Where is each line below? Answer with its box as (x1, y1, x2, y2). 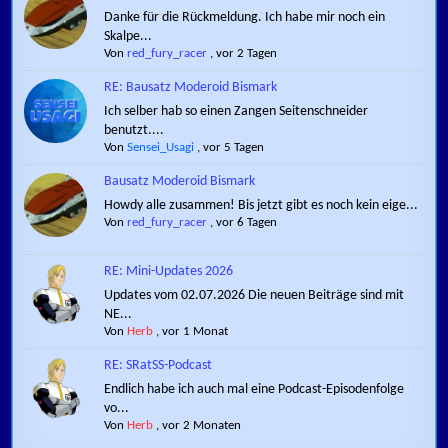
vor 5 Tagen (203, 141, 265, 155)
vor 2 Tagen (216, 47, 278, 61)
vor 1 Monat (162, 324, 229, 338)
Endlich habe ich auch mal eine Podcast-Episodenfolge (104, 381, 405, 397)
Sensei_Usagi (127, 141, 195, 155)
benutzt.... (104, 123, 165, 139)
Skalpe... (104, 29, 153, 45)
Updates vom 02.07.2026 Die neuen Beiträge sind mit (104, 287, 405, 303)
